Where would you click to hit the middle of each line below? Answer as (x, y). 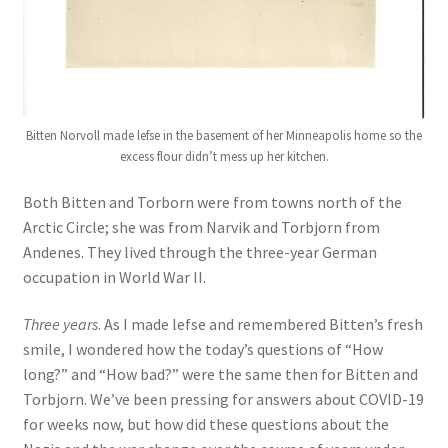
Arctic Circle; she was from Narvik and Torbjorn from (201, 226)
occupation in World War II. (114, 276)
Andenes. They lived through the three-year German (199, 251)
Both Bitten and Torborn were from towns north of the (212, 201)
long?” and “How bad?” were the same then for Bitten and (220, 374)
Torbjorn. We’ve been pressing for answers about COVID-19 (223, 399)
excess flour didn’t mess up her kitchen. (224, 157)
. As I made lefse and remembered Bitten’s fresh (260, 324)
